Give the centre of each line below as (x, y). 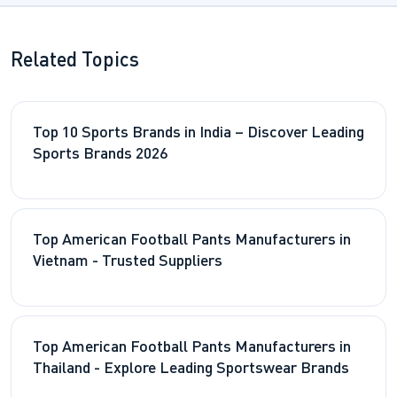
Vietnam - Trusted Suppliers (128, 261)
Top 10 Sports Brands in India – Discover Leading (198, 134)
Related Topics (75, 62)
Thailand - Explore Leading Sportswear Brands (191, 369)
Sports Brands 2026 (100, 155)
